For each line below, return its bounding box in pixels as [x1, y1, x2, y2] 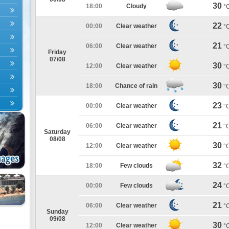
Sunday [46, 208, 68, 215]
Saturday [44, 128, 71, 135]
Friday [48, 49, 66, 56]
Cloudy [126, 3, 147, 10]
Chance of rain [115, 82, 157, 89]
